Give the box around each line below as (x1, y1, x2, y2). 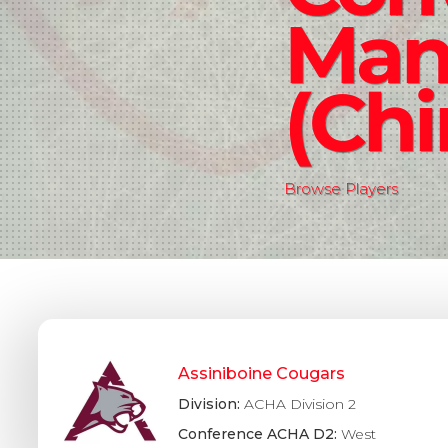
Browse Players (283, 179, 398, 198)
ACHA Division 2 (244, 394, 356, 413)
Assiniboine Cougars (178, 364, 345, 383)
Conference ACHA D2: (178, 425, 341, 443)
